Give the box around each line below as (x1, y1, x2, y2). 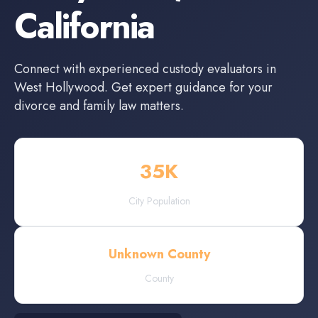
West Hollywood (14, 78, 104, 97)
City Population (128, 194, 190, 208)
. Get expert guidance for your (104, 78, 273, 97)
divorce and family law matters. (14, 97, 184, 115)
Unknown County (108, 245, 210, 263)
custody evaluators (163, 60, 263, 78)
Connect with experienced (14, 60, 163, 78)
